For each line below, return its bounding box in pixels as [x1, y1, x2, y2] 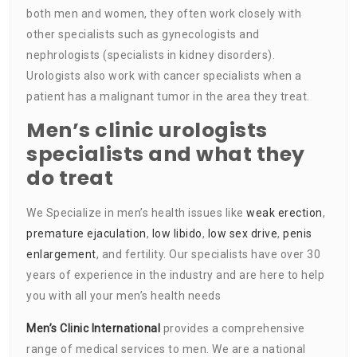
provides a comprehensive [160, 321, 305, 335]
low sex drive [207, 226, 277, 240]
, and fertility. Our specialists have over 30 [96, 247, 320, 261]
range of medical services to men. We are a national [26, 342, 306, 355]
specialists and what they [26, 139, 305, 168]
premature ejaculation [26, 226, 147, 240]
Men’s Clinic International [26, 321, 160, 335]
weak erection [246, 206, 323, 219]
